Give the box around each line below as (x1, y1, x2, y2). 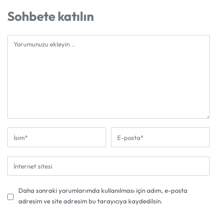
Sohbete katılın (7, 8, 94, 24)
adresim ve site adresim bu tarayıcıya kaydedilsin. (18, 197, 163, 205)
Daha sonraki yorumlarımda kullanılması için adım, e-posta (18, 186, 187, 194)
